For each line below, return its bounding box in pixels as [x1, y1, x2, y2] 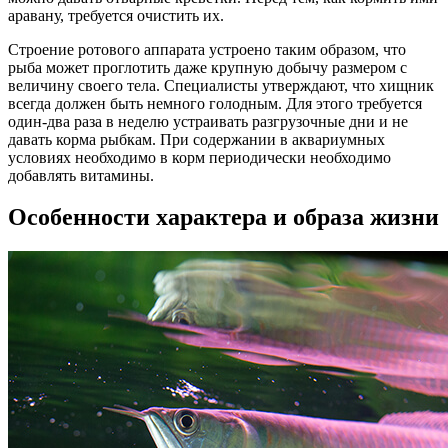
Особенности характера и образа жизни [8, 204, 439, 231]
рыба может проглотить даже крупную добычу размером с [8, 58, 407, 76]
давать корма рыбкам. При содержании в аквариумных [8, 130, 385, 148]
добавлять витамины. [8, 166, 154, 184]
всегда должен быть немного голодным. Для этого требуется [8, 94, 422, 112]
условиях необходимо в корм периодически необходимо [8, 148, 391, 166]
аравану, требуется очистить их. [8, 6, 224, 24]
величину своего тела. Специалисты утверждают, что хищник [8, 76, 434, 94]
